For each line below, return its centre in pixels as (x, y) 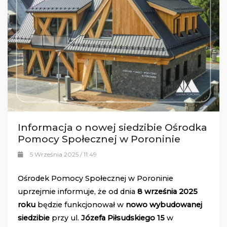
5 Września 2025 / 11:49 (63, 155)
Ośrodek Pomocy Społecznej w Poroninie (96, 179)
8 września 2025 (167, 192)
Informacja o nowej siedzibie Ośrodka (112, 127)
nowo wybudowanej (164, 205)
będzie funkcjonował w (81, 205)
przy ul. (65, 218)
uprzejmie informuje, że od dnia (78, 192)
